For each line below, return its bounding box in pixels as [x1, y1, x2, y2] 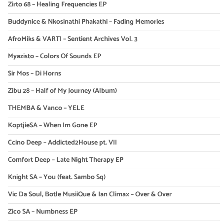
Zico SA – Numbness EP [7, 206, 77, 218]
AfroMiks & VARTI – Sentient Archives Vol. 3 [7, 34, 138, 45]
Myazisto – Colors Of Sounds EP [7, 51, 101, 63]
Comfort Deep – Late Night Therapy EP [7, 154, 123, 166]
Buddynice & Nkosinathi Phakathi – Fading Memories [7, 16, 164, 28]
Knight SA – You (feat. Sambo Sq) [7, 172, 106, 184]
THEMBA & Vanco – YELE [7, 103, 84, 114]
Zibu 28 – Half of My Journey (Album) [7, 85, 117, 97]
